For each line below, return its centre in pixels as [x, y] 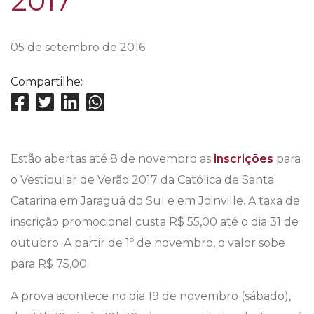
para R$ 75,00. [50, 264]
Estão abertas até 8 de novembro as [112, 159]
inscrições [244, 159]
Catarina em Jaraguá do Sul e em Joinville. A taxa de [155, 201]
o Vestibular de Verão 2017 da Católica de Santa [142, 180]
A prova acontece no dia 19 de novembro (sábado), [151, 296]
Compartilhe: [47, 82]
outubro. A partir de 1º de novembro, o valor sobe [148, 243]
